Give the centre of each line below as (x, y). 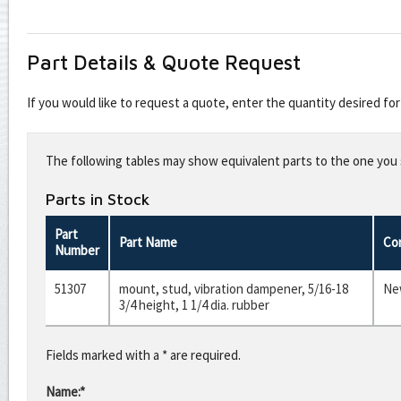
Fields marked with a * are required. (143, 354)
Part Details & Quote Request (164, 63)
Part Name (148, 242)
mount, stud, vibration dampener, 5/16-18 (234, 288)
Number (77, 250)
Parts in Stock (98, 199)
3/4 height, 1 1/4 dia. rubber (194, 304)
